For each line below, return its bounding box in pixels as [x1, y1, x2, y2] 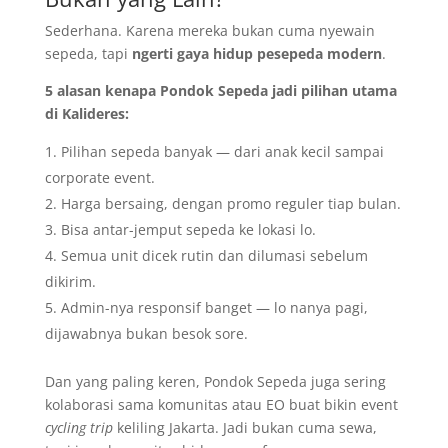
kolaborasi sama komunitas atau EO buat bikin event [44, 395, 398, 414]
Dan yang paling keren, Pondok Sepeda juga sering [44, 372, 386, 391]
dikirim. [44, 272, 96, 291]
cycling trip [44, 418, 113, 437]
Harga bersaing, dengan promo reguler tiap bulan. [60, 194, 401, 213]
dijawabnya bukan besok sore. [44, 324, 248, 343]
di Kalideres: [44, 104, 129, 123]
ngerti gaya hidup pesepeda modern [131, 44, 382, 63]
